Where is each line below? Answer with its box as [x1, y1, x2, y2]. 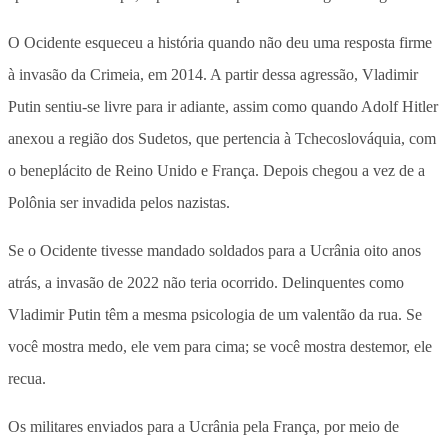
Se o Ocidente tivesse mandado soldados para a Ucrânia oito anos [8, 241, 421, 259]
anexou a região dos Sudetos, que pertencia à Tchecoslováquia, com [8, 129, 436, 147]
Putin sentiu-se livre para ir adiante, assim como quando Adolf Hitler [8, 97, 438, 115]
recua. [8, 369, 46, 387]
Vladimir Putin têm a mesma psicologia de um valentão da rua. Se [8, 305, 422, 323]
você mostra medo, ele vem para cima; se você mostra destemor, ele [8, 337, 432, 355]
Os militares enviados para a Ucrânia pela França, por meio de [8, 417, 399, 435]
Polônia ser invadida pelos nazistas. [8, 193, 230, 211]
